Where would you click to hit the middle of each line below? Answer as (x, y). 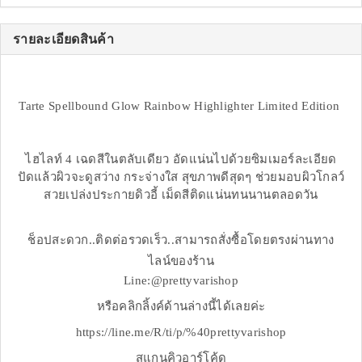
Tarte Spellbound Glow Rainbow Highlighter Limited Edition (181, 106)
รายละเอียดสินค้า (63, 40)
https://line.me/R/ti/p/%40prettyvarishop (181, 333)
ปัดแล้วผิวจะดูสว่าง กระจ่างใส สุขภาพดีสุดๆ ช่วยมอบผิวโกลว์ (181, 177)
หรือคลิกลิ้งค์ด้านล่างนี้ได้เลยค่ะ (181, 307)
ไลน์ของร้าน (181, 261)
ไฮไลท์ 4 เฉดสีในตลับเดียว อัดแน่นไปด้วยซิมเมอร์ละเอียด (181, 160)
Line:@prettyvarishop (181, 281)
